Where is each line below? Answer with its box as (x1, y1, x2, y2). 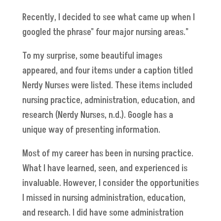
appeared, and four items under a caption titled (22, 64, 193, 77)
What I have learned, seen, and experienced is (22, 162, 187, 175)
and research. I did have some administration (22, 206, 184, 219)
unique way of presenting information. (22, 123, 160, 136)
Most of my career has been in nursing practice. (22, 147, 193, 160)
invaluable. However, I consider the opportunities (22, 177, 199, 189)
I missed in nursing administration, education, (22, 191, 185, 204)
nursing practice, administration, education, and (22, 94, 195, 107)
